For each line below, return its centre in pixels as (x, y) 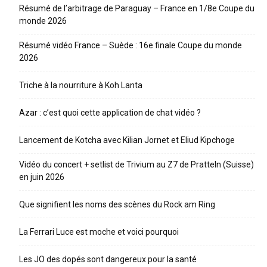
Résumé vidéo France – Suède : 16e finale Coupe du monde (131, 46)
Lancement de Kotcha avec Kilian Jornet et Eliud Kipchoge (127, 140)
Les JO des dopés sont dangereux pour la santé (108, 260)
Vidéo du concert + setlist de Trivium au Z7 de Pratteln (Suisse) (136, 165)
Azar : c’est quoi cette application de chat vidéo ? (110, 113)
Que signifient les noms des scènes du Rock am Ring (117, 205)
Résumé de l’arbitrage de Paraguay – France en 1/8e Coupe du (137, 9)
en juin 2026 (42, 177)
